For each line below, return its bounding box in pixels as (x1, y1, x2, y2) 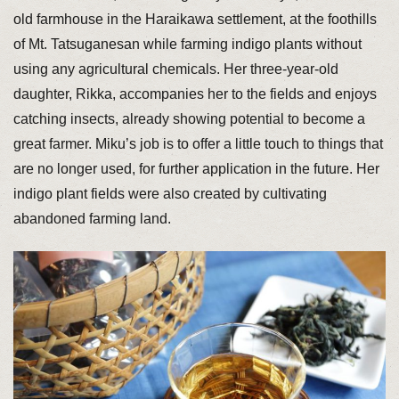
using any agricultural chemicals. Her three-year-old (12, 61, 338, 77)
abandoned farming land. (12, 210, 171, 226)
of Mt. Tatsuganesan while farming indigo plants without (12, 36, 362, 52)
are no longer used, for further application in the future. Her (12, 160, 379, 176)
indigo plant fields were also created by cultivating (12, 185, 327, 201)
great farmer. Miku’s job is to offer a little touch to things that (12, 135, 383, 151)
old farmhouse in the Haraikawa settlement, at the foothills (12, 11, 377, 27)
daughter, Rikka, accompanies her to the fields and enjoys (12, 85, 377, 102)
